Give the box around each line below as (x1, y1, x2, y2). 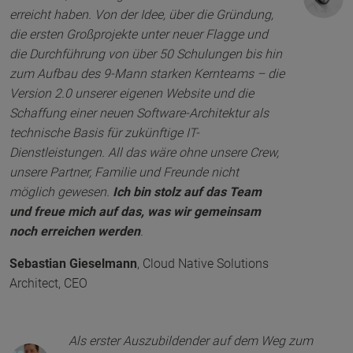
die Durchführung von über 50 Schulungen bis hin (9, 46, 282, 62)
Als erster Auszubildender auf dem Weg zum (68, 333, 313, 349)
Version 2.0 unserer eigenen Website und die (9, 86, 254, 102)
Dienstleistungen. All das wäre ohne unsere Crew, (9, 145, 279, 161)
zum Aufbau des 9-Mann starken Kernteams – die (9, 66, 284, 82)
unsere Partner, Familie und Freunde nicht (9, 165, 239, 180)
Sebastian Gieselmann (9, 256, 137, 272)
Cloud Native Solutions (143, 256, 269, 272)
